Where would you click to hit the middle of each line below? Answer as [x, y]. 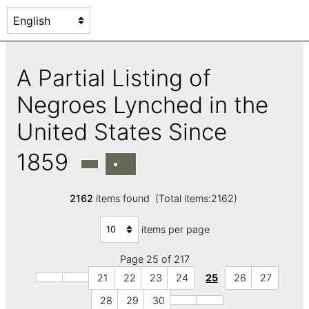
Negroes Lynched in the [142, 104]
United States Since [122, 131]
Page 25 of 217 [154, 259]
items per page [175, 229]
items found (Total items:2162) [166, 199]
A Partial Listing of [114, 78]
